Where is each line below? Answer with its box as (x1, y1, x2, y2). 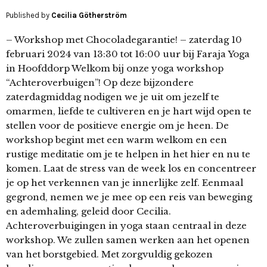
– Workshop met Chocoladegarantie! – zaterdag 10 (6, 34, 242, 46)
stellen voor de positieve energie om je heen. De (6, 120, 229, 132)
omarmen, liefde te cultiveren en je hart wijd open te (6, 105, 252, 117)
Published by (6, 11, 51, 20)
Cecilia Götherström (51, 11, 127, 20)
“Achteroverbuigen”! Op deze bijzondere (6, 77, 194, 89)
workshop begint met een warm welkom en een (6, 134, 227, 146)
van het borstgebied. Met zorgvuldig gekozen (6, 249, 213, 260)
